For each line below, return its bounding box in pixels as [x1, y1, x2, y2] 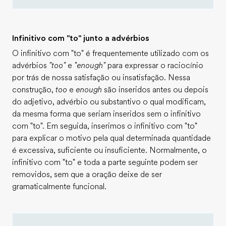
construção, [12, 85, 55, 94]
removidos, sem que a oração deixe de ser [12, 170, 162, 179]
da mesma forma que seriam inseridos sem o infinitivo [12, 109, 201, 119]
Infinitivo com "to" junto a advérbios [12, 34, 149, 43]
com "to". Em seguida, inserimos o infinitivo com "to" [12, 122, 197, 131]
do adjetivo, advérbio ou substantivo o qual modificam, [12, 97, 206, 106]
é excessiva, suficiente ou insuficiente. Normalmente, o [12, 146, 207, 155]
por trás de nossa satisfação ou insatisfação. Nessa [12, 73, 190, 82]
